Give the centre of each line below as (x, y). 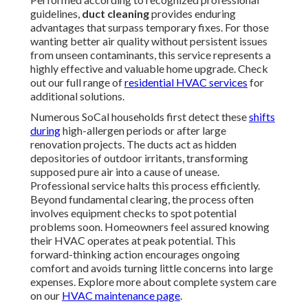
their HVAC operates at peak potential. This (133, 241)
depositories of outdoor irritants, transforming (139, 158)
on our (46, 296)
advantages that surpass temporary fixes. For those (150, 27)
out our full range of (77, 82)
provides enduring (192, 14)
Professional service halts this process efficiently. (145, 186)
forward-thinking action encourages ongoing (135, 254)
